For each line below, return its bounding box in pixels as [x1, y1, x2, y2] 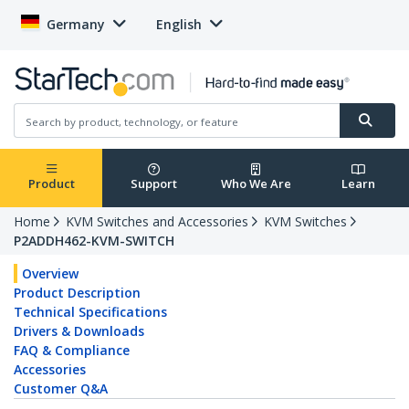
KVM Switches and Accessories [66, 213, 248, 231]
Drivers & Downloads [14, 322, 144, 341]
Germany [47, 16, 105, 33]
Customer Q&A [14, 380, 108, 398]
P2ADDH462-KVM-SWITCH [14, 232, 174, 250]
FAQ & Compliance [14, 341, 130, 360]
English [156, 16, 202, 33]
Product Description [14, 284, 141, 302]
